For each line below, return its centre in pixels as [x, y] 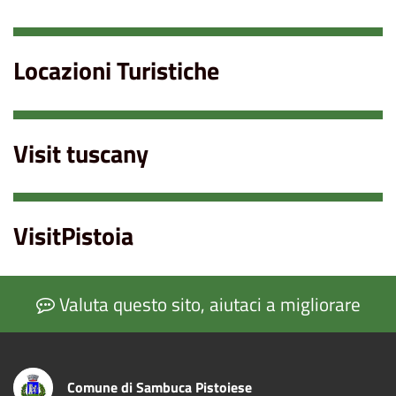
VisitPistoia [73, 236]
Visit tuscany [81, 153]
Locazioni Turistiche [116, 71]
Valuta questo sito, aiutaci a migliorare [207, 304]
